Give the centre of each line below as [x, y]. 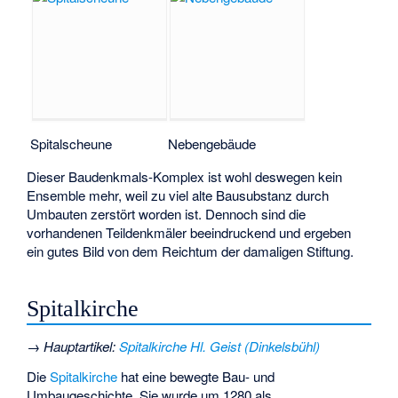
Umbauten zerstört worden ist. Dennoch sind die [167, 214]
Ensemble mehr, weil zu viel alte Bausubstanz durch [178, 195]
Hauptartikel [78, 346]
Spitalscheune [72, 144]
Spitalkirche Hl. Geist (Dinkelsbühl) [220, 346]
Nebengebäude [212, 144]
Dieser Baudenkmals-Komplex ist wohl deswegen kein [185, 177]
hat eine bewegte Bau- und [196, 377]
